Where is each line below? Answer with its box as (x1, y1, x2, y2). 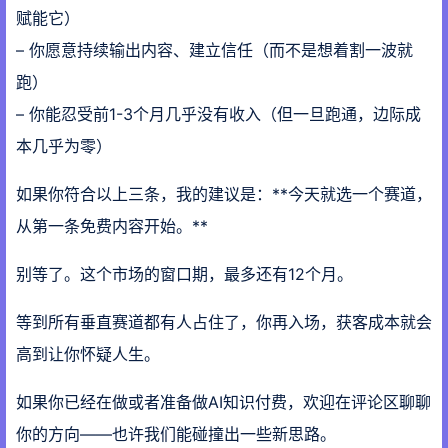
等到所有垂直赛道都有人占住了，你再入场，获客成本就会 (16, 312, 432, 332)
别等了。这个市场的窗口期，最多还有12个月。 (16, 264, 353, 284)
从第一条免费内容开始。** (16, 216, 208, 236)
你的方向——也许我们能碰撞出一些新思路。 (16, 424, 336, 444)
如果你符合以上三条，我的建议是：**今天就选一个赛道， (16, 184, 432, 204)
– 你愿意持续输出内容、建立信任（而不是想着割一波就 (16, 40, 413, 60)
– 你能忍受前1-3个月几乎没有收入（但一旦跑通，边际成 (16, 104, 421, 124)
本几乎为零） (16, 136, 112, 156)
